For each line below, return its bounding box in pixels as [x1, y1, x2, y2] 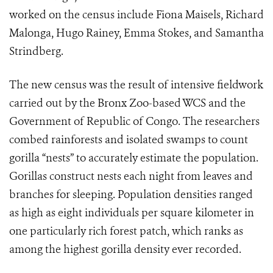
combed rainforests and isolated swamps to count [9, 132, 248, 147]
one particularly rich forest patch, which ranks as [9, 224, 243, 238]
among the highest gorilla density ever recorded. [9, 242, 241, 257]
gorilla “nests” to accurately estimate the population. [9, 151, 258, 165]
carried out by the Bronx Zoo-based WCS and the [9, 96, 246, 110]
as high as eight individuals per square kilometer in [9, 205, 254, 220]
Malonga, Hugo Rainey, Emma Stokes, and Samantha [9, 26, 264, 40]
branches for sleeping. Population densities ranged [9, 187, 253, 202]
